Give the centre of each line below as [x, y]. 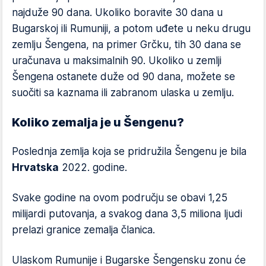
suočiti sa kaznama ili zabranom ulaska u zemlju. [123, 93]
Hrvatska [35, 167]
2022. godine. [93, 167]
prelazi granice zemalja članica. [83, 230]
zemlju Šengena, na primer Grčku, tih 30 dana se [126, 45]
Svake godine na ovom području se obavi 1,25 [120, 198]
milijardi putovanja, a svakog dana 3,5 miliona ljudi [127, 214]
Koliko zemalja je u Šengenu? [98, 122]
